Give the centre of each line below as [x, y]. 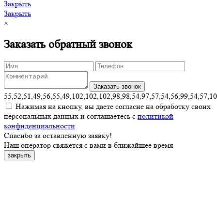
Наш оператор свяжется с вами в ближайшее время [88, 145]
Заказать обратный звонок [68, 45]
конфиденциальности [39, 126]
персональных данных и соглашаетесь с [71, 116]
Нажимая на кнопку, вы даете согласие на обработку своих [112, 106]
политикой [155, 116]
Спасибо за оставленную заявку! [58, 135]
